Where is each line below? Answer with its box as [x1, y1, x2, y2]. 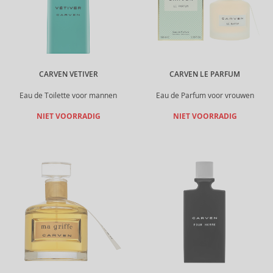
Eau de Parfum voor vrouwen [155, 91, 254, 100]
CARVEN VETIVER [38, 69, 98, 79]
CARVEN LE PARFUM [169, 69, 240, 79]
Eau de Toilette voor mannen [19, 91, 117, 100]
